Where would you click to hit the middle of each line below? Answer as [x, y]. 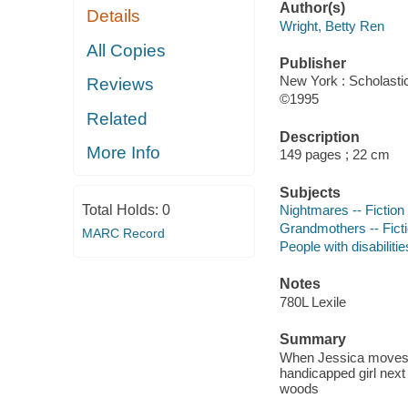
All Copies [127, 50]
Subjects [310, 192]
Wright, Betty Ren [331, 25]
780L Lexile [312, 301]
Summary [312, 340]
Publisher [312, 63]
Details [114, 16]
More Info [124, 153]
